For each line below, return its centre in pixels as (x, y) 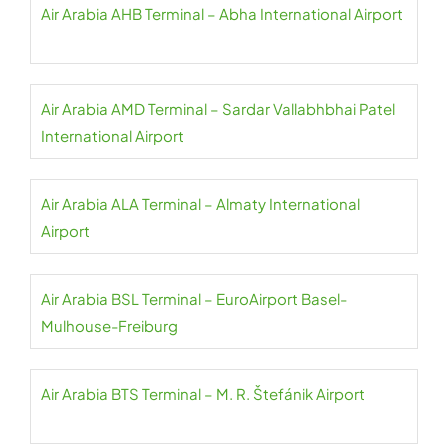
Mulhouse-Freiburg (109, 325)
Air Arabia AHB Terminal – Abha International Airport (222, 13)
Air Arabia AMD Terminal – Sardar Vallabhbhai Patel (218, 108)
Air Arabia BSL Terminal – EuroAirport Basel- (194, 298)
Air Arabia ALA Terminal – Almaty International (200, 203)
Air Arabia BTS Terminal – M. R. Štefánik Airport (203, 393)
